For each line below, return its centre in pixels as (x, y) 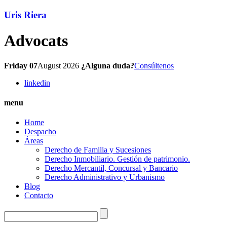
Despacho (40, 132)
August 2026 (58, 65)
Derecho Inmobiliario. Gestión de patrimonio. (117, 159)
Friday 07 (21, 65)
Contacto (39, 196)
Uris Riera (25, 15)
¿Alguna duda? (108, 65)
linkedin (37, 83)
